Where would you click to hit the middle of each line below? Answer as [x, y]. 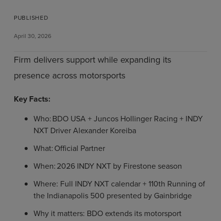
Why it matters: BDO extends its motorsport [108, 214]
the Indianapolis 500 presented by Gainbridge [113, 196]
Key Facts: [32, 99]
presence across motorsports [70, 76]
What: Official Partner [69, 148]
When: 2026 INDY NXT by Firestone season [108, 166]
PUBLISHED [31, 18]
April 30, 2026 [33, 36]
